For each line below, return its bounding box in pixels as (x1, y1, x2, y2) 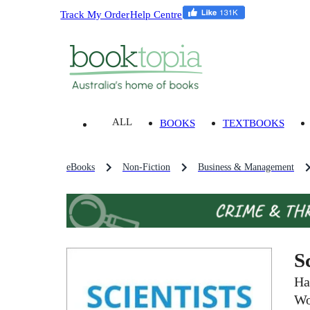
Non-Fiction (122, 162, 170, 173)
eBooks (66, 162, 95, 173)
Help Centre (130, 8, 183, 20)
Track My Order (60, 8, 130, 20)
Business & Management (198, 162, 294, 173)
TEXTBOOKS (222, 117, 284, 129)
